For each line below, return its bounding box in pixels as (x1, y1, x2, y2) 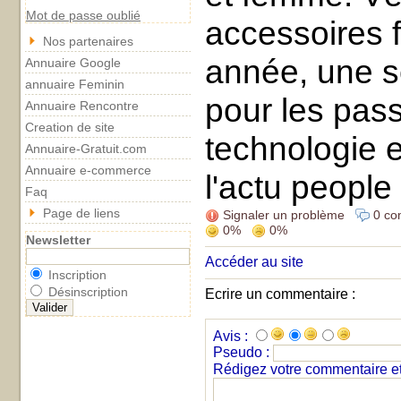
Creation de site (25, 120, 115, 134)
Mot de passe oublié (26, 8, 141, 22)
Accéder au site (205, 254, 303, 269)
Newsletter (26, 233, 90, 247)
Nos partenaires (43, 34, 133, 48)
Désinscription (45, 285, 128, 299)
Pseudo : (213, 345, 269, 360)
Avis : (213, 328, 248, 344)
